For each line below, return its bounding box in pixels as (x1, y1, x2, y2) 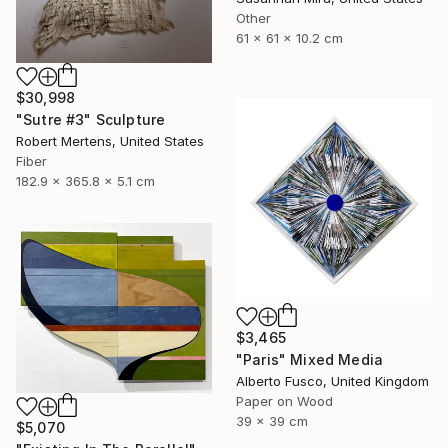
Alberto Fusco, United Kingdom (236, 372, 429, 389)
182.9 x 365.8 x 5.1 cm (16, 173, 155, 190)
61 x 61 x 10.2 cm (236, 29, 343, 46)
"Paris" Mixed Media (236, 350, 384, 368)
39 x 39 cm (236, 412, 308, 429)
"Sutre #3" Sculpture (16, 111, 166, 129)
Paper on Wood (236, 392, 333, 409)
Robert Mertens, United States (16, 133, 204, 150)
